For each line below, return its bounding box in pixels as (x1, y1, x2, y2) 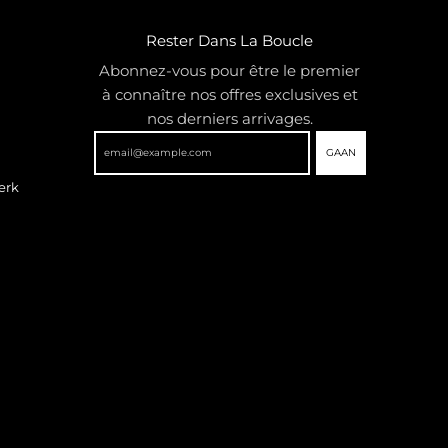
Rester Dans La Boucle (146, 30, 314, 50)
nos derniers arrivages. (146, 108, 313, 128)
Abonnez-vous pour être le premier (99, 60, 361, 80)
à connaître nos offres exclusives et (101, 84, 358, 104)
